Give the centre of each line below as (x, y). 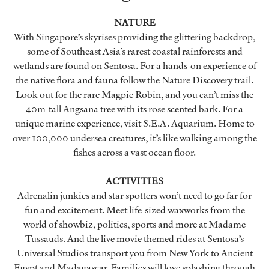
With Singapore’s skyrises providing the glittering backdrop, (134, 37)
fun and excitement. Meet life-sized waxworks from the (134, 210)
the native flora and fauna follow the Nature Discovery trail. (134, 80)
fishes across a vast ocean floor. (134, 152)
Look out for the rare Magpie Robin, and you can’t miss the (134, 95)
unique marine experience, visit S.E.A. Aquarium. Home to (134, 123)
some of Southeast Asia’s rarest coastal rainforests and (134, 51)
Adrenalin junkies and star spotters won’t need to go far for (134, 195)
